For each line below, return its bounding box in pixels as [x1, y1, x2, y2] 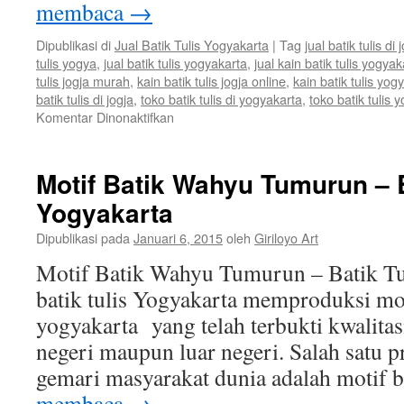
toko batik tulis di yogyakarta [141, 89, 302, 108]
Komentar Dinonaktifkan [36, 107, 174, 126]
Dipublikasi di [36, 35, 111, 54]
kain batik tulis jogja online [137, 71, 286, 90]
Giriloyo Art [254, 228, 318, 247]
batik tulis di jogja [36, 89, 133, 108]
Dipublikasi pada [36, 228, 130, 247]
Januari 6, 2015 [133, 228, 223, 247]
